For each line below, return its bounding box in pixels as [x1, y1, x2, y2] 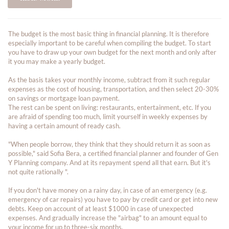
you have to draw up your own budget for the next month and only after [8, 48, 216, 56]
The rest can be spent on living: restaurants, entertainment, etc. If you [8, 103, 211, 111]
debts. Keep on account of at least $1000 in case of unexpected [8, 204, 193, 213]
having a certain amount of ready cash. [8, 122, 121, 130]
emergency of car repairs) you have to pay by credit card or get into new [8, 195, 218, 203]
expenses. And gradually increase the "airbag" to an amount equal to [8, 214, 207, 222]
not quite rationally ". [8, 168, 68, 176]
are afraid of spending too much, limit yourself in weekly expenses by [8, 112, 208, 121]
